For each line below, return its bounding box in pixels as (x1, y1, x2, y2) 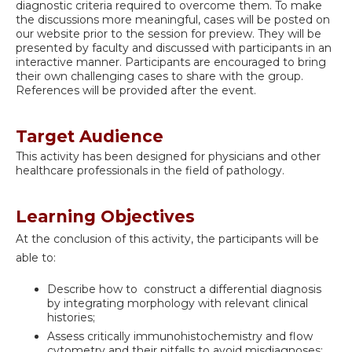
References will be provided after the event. (16, 82, 256, 97)
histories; (47, 310, 95, 325)
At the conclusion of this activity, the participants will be (16, 231, 319, 246)
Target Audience (16, 126, 163, 146)
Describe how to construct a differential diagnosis (47, 282, 321, 297)
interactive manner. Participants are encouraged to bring (16, 54, 326, 69)
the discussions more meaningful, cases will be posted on (16, 12, 330, 27)
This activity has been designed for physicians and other (16, 148, 321, 163)
